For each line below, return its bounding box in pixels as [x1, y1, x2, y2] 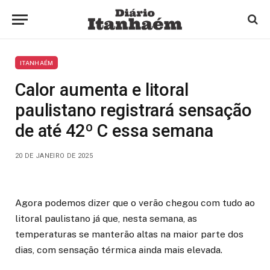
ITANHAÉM [20, 59, 54, 66]
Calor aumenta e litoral [15, 80, 189, 100]
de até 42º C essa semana [15, 121, 213, 141]
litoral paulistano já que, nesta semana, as [15, 213, 197, 224]
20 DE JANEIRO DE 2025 [15, 152, 93, 160]
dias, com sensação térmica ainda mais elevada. [15, 244, 222, 256]
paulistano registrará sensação [15, 100, 252, 121]
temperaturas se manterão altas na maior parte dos [15, 228, 243, 240]
